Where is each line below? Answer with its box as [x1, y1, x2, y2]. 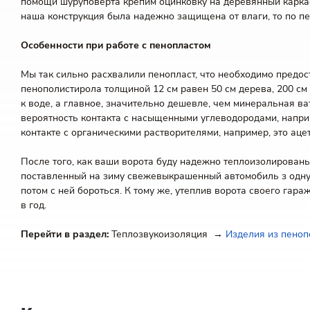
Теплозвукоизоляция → [109, 228, 226, 241]
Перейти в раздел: [21, 228, 109, 241]
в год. [21, 199, 46, 212]
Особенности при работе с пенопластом [21, 39, 211, 52]
